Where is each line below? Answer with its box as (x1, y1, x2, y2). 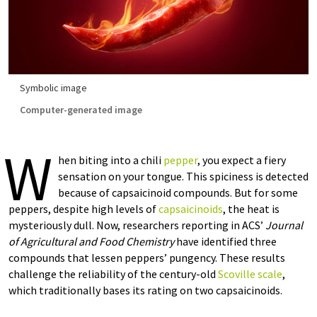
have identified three (174, 234, 277, 248)
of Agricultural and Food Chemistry (8, 234, 174, 248)
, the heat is (223, 202, 279, 216)
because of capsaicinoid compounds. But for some (58, 185, 298, 200)
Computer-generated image (20, 103, 142, 116)
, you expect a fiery (197, 153, 286, 167)
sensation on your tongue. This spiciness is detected (58, 169, 309, 183)
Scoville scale (218, 267, 282, 281)
